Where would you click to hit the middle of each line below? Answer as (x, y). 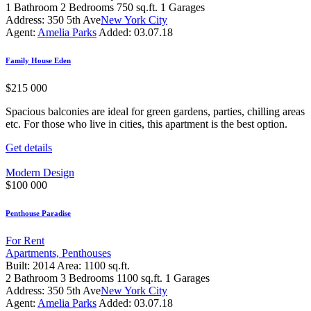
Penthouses (86, 253)
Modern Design (40, 172)
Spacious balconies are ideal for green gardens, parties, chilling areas (155, 111)
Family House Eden (38, 60)
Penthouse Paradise (38, 213)
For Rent (25, 240)
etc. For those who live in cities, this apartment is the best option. (146, 124)
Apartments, (34, 253)
